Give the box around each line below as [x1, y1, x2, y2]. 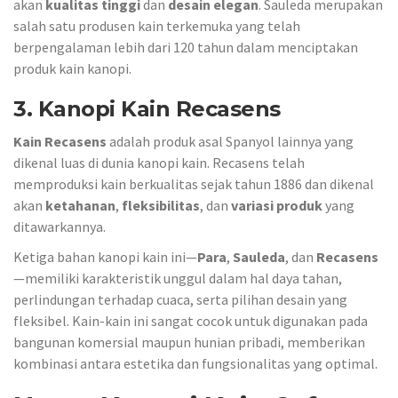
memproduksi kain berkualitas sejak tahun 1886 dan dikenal [13, 174, 374, 193]
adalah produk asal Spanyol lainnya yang [107, 131, 354, 150]
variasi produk [231, 195, 322, 214]
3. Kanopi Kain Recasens [13, 96, 281, 122]
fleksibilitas [122, 195, 200, 214]
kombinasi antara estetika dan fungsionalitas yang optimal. [13, 354, 378, 372]
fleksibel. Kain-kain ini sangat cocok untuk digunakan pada [13, 312, 368, 330]
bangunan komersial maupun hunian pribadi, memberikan [13, 333, 365, 351]
